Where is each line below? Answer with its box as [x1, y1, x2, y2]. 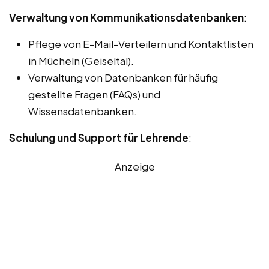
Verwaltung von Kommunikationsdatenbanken [9, 11, 244, 25]
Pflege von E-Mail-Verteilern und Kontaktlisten [28, 37, 253, 51]
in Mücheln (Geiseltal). [28, 54, 134, 68]
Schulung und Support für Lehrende [9, 131, 189, 145]
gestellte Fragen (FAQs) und [28, 88, 160, 101]
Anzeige [114, 160, 155, 174]
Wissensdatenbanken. [28, 104, 137, 118]
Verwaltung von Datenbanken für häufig [28, 71, 218, 85]
